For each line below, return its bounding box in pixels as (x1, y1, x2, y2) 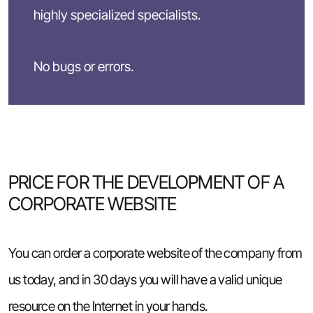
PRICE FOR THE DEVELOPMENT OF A (8, 171, 284, 194)
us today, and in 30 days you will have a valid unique (8, 271, 282, 289)
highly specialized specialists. (33, 6, 201, 24)
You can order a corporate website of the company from (8, 245, 303, 262)
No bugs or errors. (33, 58, 134, 75)
